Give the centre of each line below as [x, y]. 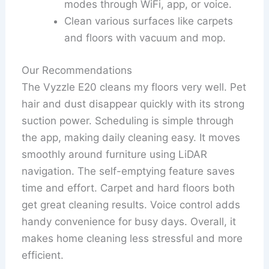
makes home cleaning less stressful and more [132, 238]
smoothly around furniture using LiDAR [115, 154]
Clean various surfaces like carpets [149, 21]
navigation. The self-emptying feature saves [128, 171]
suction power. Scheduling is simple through [128, 120]
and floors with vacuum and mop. [145, 38]
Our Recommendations [77, 70]
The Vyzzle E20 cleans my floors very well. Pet [134, 87]
